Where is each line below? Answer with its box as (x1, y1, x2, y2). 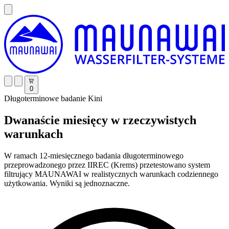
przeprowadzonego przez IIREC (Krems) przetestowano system (4, 160, 210, 169)
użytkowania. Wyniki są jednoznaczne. (4, 178, 130, 188)
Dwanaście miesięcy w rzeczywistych (4, 113, 196, 127)
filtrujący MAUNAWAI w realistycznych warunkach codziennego (4, 169, 218, 178)
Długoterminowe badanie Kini (4, 94, 102, 103)
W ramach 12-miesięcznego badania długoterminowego (4, 151, 184, 160)
